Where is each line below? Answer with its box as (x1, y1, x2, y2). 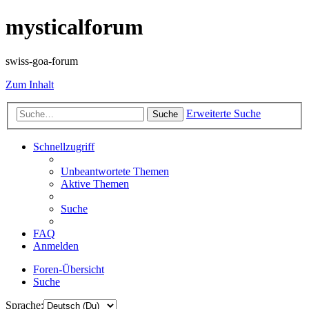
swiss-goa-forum (6, 54, 78, 67)
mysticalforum (6, 14, 143, 40)
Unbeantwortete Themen (61, 166, 169, 178)
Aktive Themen (61, 178, 129, 190)
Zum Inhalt (6, 78, 54, 90)
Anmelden (33, 240, 79, 252)
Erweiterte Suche (186, 108, 261, 120)
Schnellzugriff (33, 141, 94, 153)
